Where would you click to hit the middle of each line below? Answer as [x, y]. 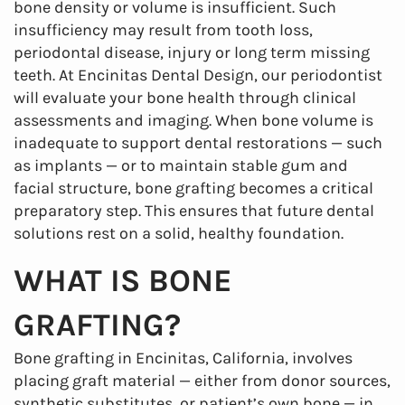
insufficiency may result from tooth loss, [163, 30]
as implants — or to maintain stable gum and [181, 165]
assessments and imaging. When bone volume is [193, 120]
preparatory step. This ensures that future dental [194, 211]
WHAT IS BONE [123, 281]
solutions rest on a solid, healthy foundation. [179, 233]
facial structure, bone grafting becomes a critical [193, 188]
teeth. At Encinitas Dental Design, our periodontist [198, 75]
